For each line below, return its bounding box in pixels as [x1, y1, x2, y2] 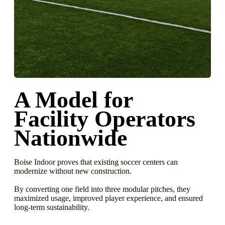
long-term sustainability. [14, 203, 89, 211]
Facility [14, 106, 94, 132]
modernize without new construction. [14, 167, 132, 175]
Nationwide [14, 125, 127, 151]
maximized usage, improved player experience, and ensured [14, 194, 203, 202]
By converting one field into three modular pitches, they [14, 185, 190, 193]
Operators [94, 106, 195, 132]
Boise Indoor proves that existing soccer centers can [14, 158, 178, 166]
